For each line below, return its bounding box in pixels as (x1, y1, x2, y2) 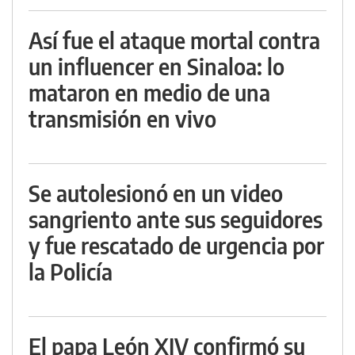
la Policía (29, 258, 113, 286)
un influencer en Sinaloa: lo (29, 52, 284, 81)
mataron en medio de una (29, 78, 270, 107)
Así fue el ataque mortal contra (29, 26, 320, 55)
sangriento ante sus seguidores (29, 205, 323, 234)
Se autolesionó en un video (29, 179, 283, 208)
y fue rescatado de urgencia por (29, 231, 324, 260)
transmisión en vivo (29, 105, 216, 133)
